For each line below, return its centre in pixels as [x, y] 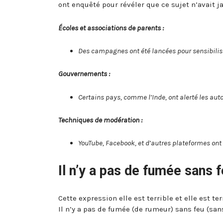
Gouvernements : [84, 74]
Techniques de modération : [100, 120]
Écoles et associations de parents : [111, 28]
